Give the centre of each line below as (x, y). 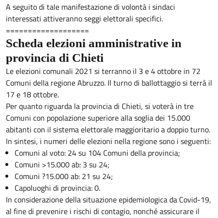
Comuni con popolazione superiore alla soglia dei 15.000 (98, 118)
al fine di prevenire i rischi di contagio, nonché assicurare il (103, 211)
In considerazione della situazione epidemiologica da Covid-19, (109, 200)
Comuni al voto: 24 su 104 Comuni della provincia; (97, 153)
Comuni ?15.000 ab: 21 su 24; (64, 176)
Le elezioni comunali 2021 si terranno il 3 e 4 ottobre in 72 (103, 71)
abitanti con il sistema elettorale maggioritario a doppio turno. (108, 129)
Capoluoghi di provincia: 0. (57, 188)
